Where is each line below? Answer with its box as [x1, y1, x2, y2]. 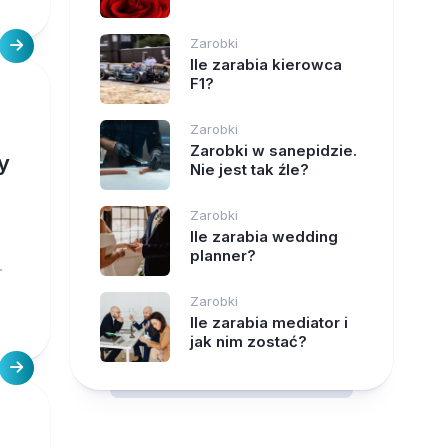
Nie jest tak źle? [189, 160, 309, 179]
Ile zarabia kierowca [189, 55, 342, 74]
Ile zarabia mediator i [189, 313, 348, 332]
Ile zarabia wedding [189, 227, 338, 246]
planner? [189, 246, 256, 265]
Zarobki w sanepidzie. [189, 141, 357, 160]
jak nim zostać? [189, 332, 307, 351]
